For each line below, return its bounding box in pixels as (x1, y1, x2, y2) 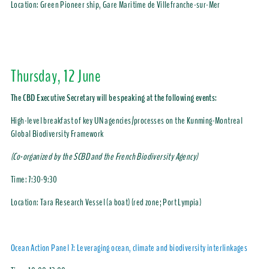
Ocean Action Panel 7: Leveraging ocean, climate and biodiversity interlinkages (10, 241, 248, 255)
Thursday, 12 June (10, 65, 101, 88)
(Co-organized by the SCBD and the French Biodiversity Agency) (10, 150, 198, 164)
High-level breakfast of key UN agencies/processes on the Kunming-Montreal (10, 114, 243, 128)
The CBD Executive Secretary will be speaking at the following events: (10, 91, 217, 105)
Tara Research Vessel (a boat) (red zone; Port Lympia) (40, 196, 202, 210)
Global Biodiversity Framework (10, 127, 104, 141)
